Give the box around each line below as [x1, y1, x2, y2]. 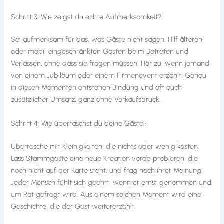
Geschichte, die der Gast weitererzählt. [11, 201, 136, 211]
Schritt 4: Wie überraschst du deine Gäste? [11, 118, 147, 128]
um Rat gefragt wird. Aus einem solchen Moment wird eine [11, 189, 202, 199]
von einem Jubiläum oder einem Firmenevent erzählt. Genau [11, 71, 207, 80]
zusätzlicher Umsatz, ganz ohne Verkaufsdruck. [11, 95, 161, 104]
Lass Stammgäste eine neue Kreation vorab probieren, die [11, 153, 198, 163]
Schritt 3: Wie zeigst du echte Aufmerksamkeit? [11, 12, 162, 21]
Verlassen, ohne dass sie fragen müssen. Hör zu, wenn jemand [11, 59, 210, 68]
